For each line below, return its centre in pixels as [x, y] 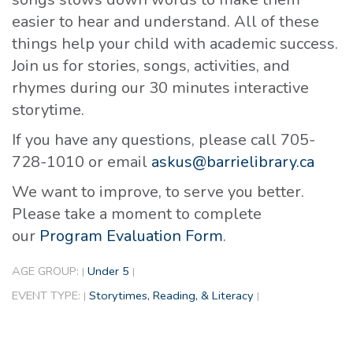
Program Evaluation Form [131, 236]
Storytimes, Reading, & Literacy [171, 296]
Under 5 [108, 271]
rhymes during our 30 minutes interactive [160, 88]
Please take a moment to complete [137, 214]
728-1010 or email [82, 162]
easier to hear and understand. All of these [165, 22]
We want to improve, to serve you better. [158, 192]
